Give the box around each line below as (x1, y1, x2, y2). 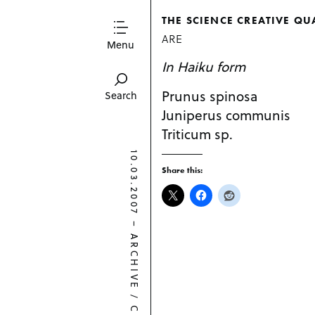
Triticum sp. (161, 123, 233, 143)
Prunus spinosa (161, 85, 257, 105)
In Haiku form (161, 56, 245, 76)
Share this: (161, 164, 202, 176)
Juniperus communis (161, 104, 290, 124)
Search (104, 88, 137, 103)
